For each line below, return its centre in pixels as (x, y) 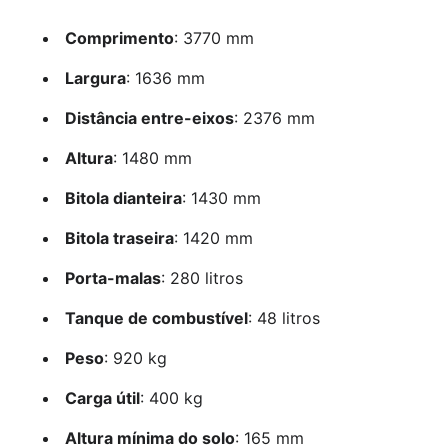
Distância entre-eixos (149, 117)
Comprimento (119, 37)
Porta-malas (112, 277)
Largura (95, 77)
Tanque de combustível (156, 317)
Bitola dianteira (123, 197)
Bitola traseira (119, 237)
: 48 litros (283, 317)
